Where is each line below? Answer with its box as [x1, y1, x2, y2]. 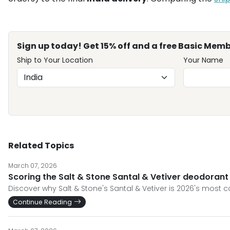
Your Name [183, 55, 223, 65]
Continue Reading [13, 198, 72, 206]
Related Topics [8, 140, 74, 151]
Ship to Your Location [17, 55, 93, 65]
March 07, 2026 [8, 161, 57, 170]
